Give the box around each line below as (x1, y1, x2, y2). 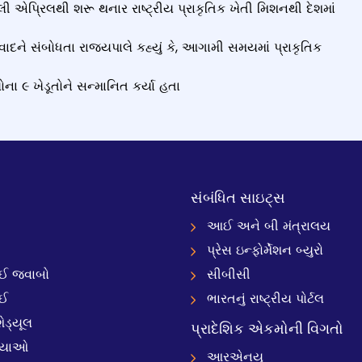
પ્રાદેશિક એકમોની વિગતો (191, 318, 343, 339)
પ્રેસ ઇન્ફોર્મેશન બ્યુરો (207, 241, 323, 259)
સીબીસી (207, 265, 250, 284)
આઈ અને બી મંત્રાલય (207, 217, 330, 235)
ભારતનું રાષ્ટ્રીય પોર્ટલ (207, 289, 324, 308)
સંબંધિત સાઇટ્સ (191, 187, 285, 208)
